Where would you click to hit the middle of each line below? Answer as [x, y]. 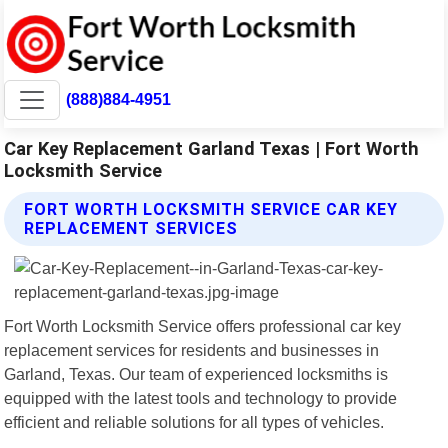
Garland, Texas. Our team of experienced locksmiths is [196, 373]
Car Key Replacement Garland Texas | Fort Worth [212, 148]
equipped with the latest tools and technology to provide [201, 397]
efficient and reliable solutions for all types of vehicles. [194, 421]
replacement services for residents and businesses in [192, 349]
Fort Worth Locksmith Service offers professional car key [203, 325]
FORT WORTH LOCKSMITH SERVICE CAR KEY [211, 209]
